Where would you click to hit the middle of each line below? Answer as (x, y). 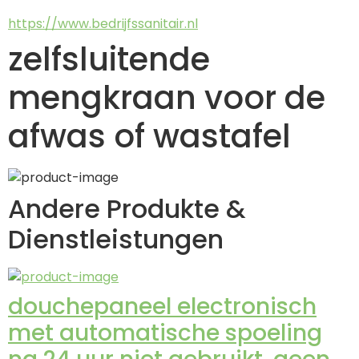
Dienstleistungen (116, 240)
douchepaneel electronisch (162, 307)
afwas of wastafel (149, 137)
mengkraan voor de (167, 98)
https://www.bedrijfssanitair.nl (103, 24)
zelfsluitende (109, 60)
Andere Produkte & (127, 209)
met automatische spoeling (165, 333)
